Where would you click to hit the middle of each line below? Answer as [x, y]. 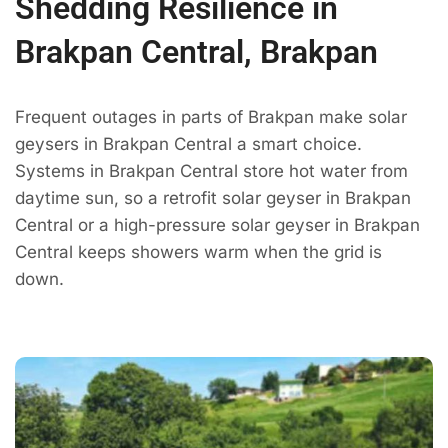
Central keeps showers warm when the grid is [198, 252]
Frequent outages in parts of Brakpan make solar [211, 117]
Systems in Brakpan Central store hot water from [211, 171]
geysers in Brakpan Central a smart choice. [188, 144]
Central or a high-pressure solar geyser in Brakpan [217, 225]
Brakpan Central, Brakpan [196, 52]
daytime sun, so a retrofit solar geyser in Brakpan [213, 198]
